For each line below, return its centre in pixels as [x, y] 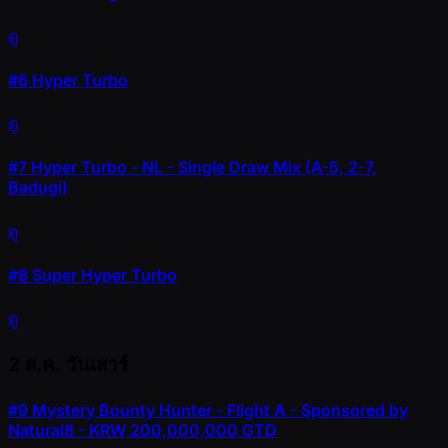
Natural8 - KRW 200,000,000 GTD [142, 430]
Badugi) [38, 187]
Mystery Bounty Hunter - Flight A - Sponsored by [218, 410]
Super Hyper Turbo [102, 274]
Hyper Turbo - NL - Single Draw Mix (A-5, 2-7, [202, 167]
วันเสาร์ [97, 364]
